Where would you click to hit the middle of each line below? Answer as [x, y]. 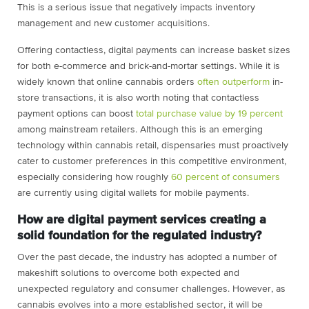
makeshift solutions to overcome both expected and [128, 273]
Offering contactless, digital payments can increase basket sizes [154, 51]
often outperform [233, 82]
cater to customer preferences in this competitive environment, [152, 162]
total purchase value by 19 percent [209, 114]
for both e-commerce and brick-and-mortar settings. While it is [149, 67]
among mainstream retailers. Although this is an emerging [140, 130]
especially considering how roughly [94, 178]
